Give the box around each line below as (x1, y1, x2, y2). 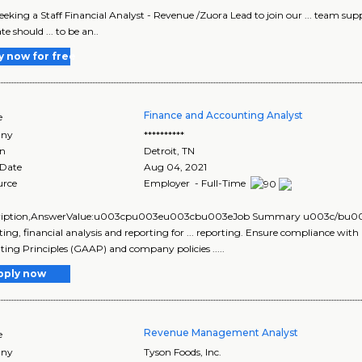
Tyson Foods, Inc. (144, 346, 222, 359)
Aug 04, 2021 (144, 161, 208, 174)
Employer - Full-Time (144, 177, 249, 190)
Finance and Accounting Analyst (144, 109, 304, 122)
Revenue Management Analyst (144, 326, 299, 339)
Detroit (144, 145, 178, 158)
